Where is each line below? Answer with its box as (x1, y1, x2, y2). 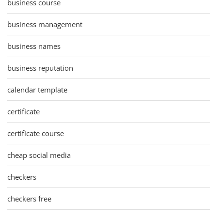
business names (7, 41, 61, 51)
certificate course (7, 128, 64, 138)
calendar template (7, 84, 67, 94)
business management (7, 19, 82, 29)
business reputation (7, 62, 73, 73)
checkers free (7, 193, 51, 203)
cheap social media (7, 150, 71, 160)
